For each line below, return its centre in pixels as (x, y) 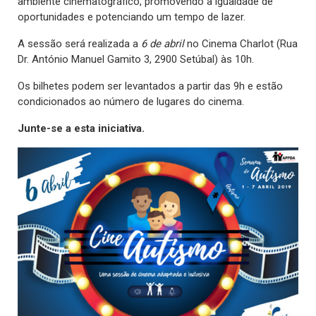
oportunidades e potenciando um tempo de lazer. (132, 17)
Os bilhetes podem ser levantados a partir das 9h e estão (152, 86)
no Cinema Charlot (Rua (242, 44)
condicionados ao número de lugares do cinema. (131, 102)
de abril (167, 44)
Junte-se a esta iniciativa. (81, 129)
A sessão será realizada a (79, 44)
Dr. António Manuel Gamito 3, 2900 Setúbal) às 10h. (136, 60)
